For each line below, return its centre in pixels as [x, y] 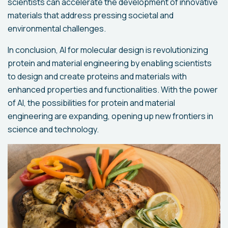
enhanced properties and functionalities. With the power [113, 89]
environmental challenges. [57, 28]
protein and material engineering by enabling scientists [110, 63]
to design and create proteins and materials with [97, 76]
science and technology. [53, 129]
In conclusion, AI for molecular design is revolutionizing [108, 50]
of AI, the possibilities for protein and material [91, 103]
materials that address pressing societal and [91, 15]
